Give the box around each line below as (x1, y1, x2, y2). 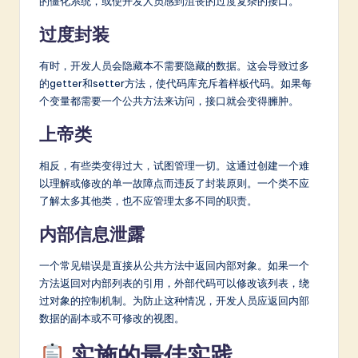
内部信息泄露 (39, 223, 145, 246)
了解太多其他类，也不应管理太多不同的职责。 (39, 194, 257, 208)
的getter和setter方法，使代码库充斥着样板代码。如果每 (39, 77, 312, 90)
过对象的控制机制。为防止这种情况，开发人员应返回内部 (39, 294, 309, 308)
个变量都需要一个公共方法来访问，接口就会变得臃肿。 (39, 94, 299, 108)
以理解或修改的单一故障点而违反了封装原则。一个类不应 (39, 177, 309, 190)
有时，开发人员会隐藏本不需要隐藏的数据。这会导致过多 (39, 59, 309, 73)
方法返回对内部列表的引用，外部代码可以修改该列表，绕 (39, 276, 309, 290)
